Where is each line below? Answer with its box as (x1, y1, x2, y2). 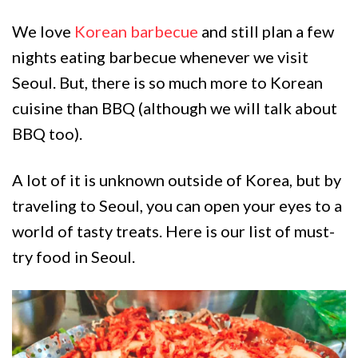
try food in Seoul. (12, 247, 138, 266)
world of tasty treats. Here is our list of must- (12, 221, 335, 241)
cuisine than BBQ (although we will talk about (12, 98, 337, 117)
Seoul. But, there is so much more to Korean (12, 73, 323, 92)
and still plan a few (198, 22, 334, 41)
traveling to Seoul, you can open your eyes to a (12, 196, 342, 215)
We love (12, 22, 74, 41)
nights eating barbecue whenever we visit (12, 47, 308, 66)
